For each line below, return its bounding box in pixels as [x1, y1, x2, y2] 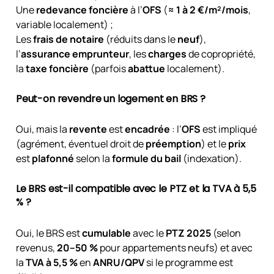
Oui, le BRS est [15, 226, 82, 240]
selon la [73, 152, 112, 166]
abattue [127, 61, 165, 75]
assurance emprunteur [20, 46, 129, 61]
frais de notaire [32, 32, 104, 46]
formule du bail [111, 152, 181, 166]
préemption [145, 137, 201, 151]
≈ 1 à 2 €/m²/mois [167, 2, 248, 17]
